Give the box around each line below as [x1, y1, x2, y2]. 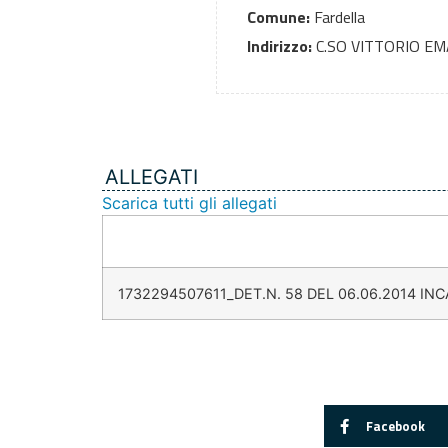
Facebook [365, 415, 425, 436]
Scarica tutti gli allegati [102, 193, 277, 214]
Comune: [247, 5, 310, 30]
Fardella [310, 5, 365, 30]
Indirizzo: [247, 34, 312, 59]
